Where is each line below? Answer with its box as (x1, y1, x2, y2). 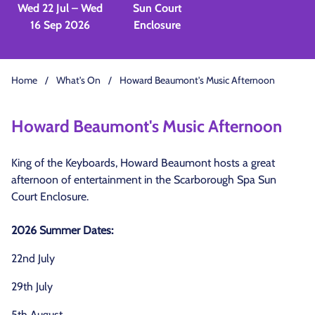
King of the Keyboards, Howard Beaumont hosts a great (11, 156, 275, 169)
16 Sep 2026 (30, 18, 90, 32)
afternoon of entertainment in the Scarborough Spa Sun (11, 173, 276, 186)
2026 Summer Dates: (11, 224, 113, 237)
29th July (11, 280, 53, 293)
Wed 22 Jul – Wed (17, 1, 103, 15)
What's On (56, 74, 101, 86)
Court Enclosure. (11, 190, 89, 203)
